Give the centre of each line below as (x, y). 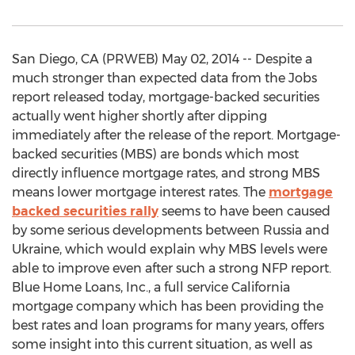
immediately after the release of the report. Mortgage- (176, 135)
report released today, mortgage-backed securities (166, 97)
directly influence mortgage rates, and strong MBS (166, 173)
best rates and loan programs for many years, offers (168, 325)
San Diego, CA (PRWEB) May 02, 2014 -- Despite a (162, 59)
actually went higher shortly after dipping (139, 116)
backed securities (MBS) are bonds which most (155, 154)
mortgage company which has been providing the (168, 306)
